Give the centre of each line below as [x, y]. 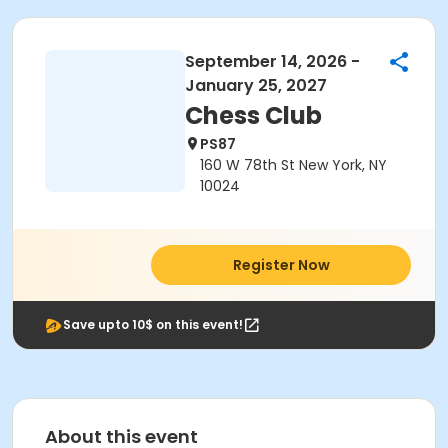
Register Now [281, 265]
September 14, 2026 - [272, 61]
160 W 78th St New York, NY [293, 165]
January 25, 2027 [256, 85]
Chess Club [253, 115]
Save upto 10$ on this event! [153, 324]
